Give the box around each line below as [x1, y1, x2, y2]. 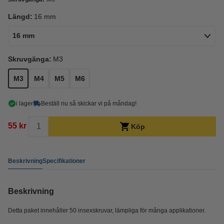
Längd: [8, 12, 32, 20]
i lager [16, 100, 33, 107]
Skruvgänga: [8, 55, 51, 63]
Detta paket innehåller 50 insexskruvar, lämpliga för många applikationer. [8, 207, 205, 214]
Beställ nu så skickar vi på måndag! [41, 100, 136, 107]
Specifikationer [42, 157, 85, 164]
